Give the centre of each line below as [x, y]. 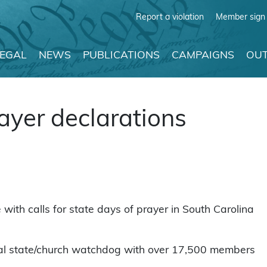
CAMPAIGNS [203, 55]
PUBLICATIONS [121, 55]
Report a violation [170, 17]
